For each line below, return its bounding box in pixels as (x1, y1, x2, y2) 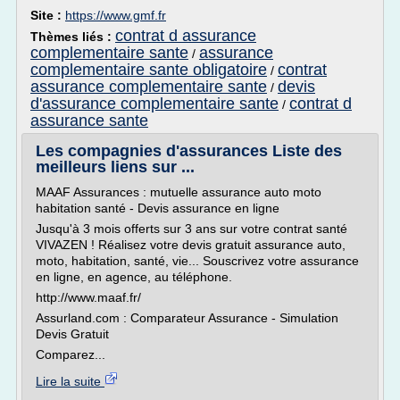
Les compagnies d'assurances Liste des (36, 142, 342, 160)
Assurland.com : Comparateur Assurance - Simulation (36, 311, 338, 325)
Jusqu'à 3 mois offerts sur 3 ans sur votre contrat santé (36, 221, 347, 236)
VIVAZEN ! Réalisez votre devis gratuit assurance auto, (36, 237, 346, 252)
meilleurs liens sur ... (36, 158, 195, 176)
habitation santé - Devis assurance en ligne (36, 201, 279, 215)
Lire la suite (36, 374, 104, 388)
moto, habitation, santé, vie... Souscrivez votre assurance (36, 254, 359, 268)
